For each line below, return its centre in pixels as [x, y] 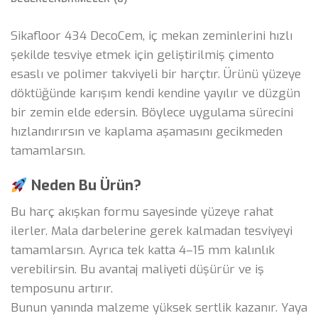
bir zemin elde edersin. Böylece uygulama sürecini [152, 112]
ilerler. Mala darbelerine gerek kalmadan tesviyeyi [152, 231]
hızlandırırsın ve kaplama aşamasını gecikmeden [147, 131]
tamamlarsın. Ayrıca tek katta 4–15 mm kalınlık [143, 250]
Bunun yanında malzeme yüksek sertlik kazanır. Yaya [159, 307]
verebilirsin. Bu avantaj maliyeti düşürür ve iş [137, 269]
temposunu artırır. [62, 288]
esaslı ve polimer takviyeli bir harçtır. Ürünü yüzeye [156, 74]
